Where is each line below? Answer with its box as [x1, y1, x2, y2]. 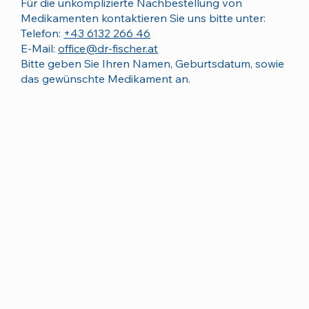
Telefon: [21, 26, 64, 41]
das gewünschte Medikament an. [21, 72, 191, 86]
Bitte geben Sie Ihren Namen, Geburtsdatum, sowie [21, 57, 285, 71]
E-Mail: [21, 41, 59, 56]
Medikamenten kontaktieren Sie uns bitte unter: [21, 11, 266, 26]
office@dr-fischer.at [58, 41, 159, 56]
